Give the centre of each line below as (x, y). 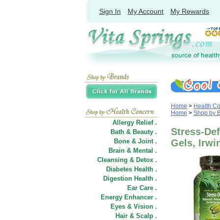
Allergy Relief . (135, 123)
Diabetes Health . (132, 169)
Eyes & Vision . (134, 206)
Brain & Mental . (133, 151)
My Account (146, 11)
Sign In (110, 11)
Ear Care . (142, 188)
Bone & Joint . (136, 141)
